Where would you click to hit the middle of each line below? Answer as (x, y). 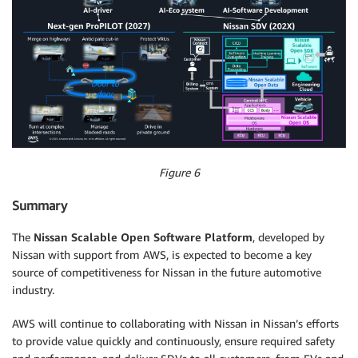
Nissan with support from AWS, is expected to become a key (162, 255)
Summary (40, 205)
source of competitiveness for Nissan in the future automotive (167, 272)
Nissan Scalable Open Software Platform (143, 237)
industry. (33, 290)
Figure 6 (179, 173)
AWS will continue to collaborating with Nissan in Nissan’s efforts (175, 324)
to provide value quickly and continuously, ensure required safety (173, 341)
